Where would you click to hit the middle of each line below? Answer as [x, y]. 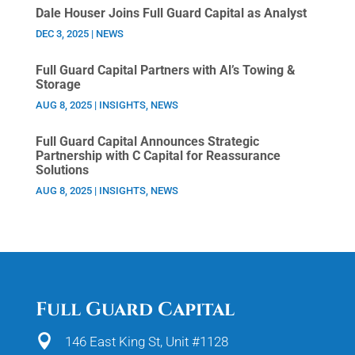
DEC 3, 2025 [62, 34]
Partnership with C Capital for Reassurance [158, 156]
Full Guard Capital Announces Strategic [147, 141]
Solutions [62, 170]
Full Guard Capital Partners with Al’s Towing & [165, 70]
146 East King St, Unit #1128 [146, 342]
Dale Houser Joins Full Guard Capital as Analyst [171, 13]
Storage [58, 84]
